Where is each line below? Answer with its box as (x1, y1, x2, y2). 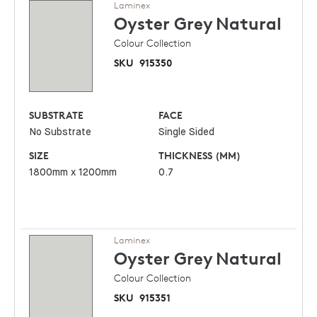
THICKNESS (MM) (158, 149, 241, 162)
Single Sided (158, 127, 215, 138)
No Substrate (29, 127, 92, 138)
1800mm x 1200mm (29, 168, 117, 178)
